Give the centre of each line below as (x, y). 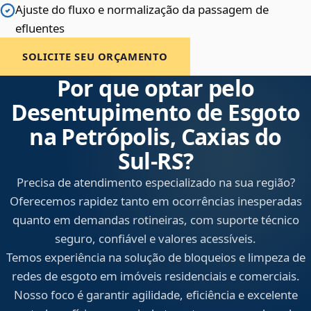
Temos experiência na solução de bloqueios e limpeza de (155, 258)
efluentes (40, 28)
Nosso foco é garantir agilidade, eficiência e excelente (155, 295)
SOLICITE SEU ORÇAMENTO (95, 57)
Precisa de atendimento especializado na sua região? (155, 183)
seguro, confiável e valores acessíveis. (155, 239)
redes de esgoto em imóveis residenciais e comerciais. (155, 276)
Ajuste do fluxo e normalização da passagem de (142, 10)
